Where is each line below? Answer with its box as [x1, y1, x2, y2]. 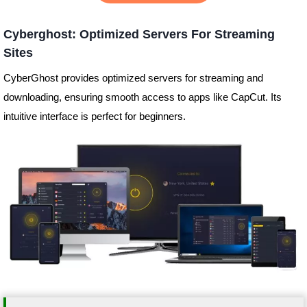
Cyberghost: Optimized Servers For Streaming [3, 27, 275, 42]
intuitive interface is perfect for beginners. [3, 110, 186, 123]
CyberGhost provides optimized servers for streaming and [3, 72, 263, 84]
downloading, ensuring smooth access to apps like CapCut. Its [3, 91, 282, 103]
